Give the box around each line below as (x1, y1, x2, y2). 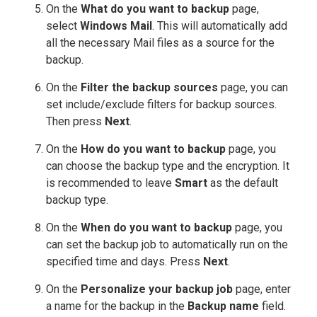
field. (259, 299, 286, 313)
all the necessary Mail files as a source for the (46, 36, 275, 50)
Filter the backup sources (81, 81, 218, 95)
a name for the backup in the (46, 299, 188, 313)
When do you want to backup (81, 221, 232, 235)
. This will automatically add (152, 19, 287, 33)
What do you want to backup (81, 2, 229, 16)
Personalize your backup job (81, 282, 233, 296)
